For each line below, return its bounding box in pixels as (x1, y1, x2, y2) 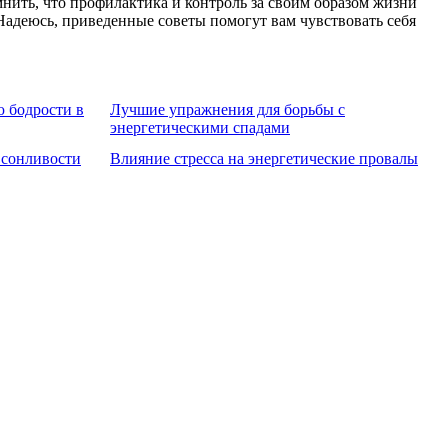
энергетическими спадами (110, 119, 290, 136)
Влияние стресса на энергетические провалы (110, 150, 418, 167)
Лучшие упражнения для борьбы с (110, 101, 345, 118)
